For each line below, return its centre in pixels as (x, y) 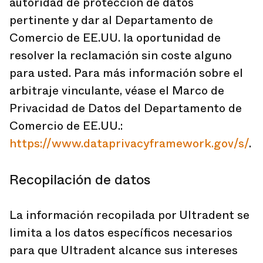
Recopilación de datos (80, 180)
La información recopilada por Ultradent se (129, 215)
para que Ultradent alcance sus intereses (124, 250)
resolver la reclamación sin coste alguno (121, 55)
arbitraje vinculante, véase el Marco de (117, 91)
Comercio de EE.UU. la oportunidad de (115, 38)
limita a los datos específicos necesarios (121, 233)
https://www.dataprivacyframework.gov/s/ (129, 144)
